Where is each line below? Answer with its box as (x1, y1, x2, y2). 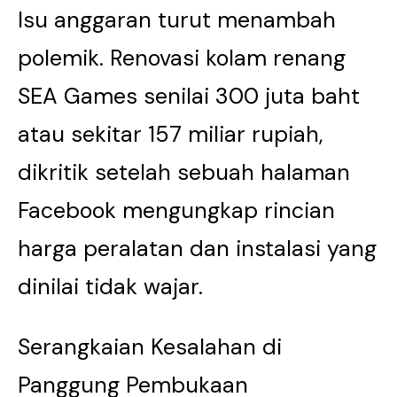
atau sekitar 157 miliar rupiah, (18, 120, 323, 149)
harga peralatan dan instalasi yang (18, 234, 377, 263)
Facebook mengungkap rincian (18, 196, 335, 225)
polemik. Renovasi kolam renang (18, 43, 346, 73)
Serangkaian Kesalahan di (18, 332, 282, 362)
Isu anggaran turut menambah (18, 5, 336, 35)
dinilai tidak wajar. (18, 272, 203, 301)
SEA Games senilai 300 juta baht (18, 82, 360, 111)
